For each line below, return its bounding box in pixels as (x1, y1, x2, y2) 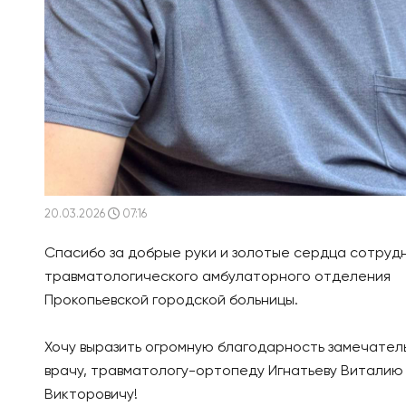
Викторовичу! (43, 388, 138, 403)
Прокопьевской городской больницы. (43, 294, 298, 309)
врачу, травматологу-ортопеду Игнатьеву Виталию (43, 364, 403, 380)
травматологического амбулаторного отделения (43, 270, 391, 285)
